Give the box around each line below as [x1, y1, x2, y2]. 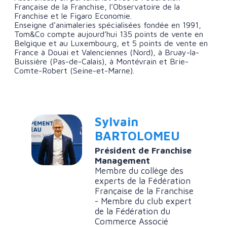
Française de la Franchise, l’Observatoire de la [14, 2, 180, 12]
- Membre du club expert [95, 196, 192, 207]
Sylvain [95, 115, 138, 129]
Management [95, 156, 150, 166]
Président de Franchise [95, 145, 192, 156]
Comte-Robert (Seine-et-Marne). [14, 66, 135, 75]
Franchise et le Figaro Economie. [14, 11, 132, 21]
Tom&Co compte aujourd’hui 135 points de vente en [14, 29, 204, 39]
